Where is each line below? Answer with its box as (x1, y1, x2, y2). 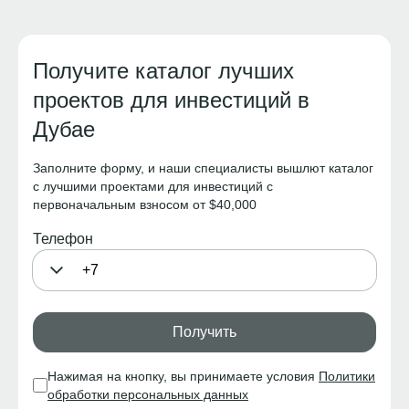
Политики (319, 369, 375, 383)
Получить (173, 324, 236, 340)
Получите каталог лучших (33, 58, 294, 83)
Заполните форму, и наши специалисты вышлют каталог (33, 161, 373, 175)
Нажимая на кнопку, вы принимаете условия (47, 369, 319, 383)
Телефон (33, 231, 93, 246)
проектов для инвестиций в (33, 88, 309, 112)
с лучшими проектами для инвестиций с (33, 179, 273, 194)
